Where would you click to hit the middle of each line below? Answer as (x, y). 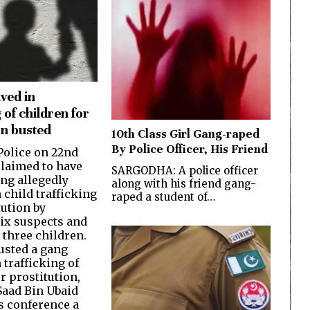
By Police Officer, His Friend (190, 149)
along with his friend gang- (184, 184)
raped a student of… (163, 197)
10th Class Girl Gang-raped (185, 134)
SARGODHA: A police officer (185, 171)
